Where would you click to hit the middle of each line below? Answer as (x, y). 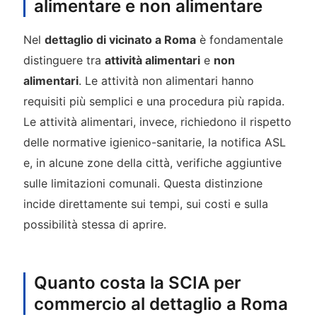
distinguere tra (64, 60)
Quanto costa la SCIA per (137, 283)
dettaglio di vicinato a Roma (120, 40)
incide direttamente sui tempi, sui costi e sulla (145, 204)
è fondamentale (239, 40)
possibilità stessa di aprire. (94, 225)
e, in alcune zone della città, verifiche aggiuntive (152, 163)
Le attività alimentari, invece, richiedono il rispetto (157, 122)
